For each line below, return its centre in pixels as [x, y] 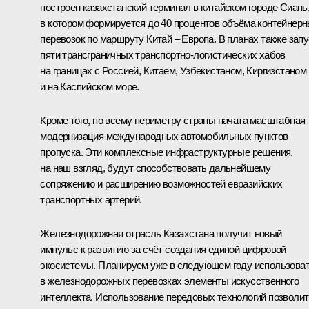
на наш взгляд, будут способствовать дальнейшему [156, 168]
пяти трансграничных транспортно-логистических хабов [163, 55]
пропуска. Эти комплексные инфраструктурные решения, [167, 152]
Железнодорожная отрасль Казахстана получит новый [161, 234]
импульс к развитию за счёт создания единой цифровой [163, 250]
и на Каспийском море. [90, 87]
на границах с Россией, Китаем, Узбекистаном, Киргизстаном [173, 71]
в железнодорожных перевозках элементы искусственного [170, 281]
